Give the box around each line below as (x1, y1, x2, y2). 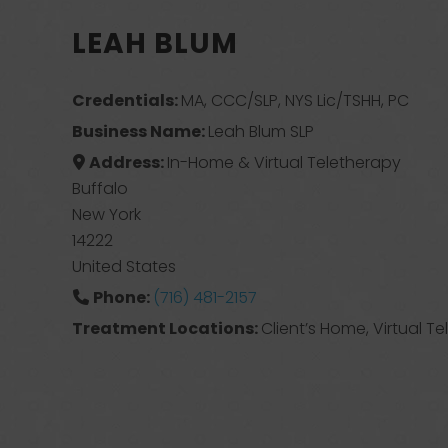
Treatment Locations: (72, 317, 262, 340)
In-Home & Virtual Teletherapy (166, 151, 401, 174)
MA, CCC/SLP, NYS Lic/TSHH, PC (181, 89, 410, 112)
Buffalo (72, 177, 128, 200)
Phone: (92, 286, 153, 309)
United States (72, 255, 176, 278)
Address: (88, 151, 167, 174)
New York (72, 203, 141, 226)
